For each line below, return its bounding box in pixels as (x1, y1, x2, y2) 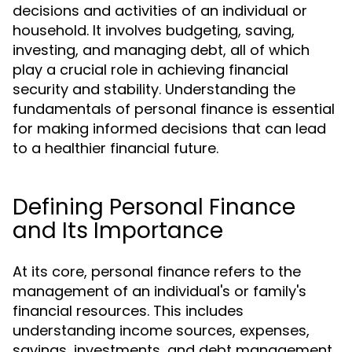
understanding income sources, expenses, (13, 321, 310, 340)
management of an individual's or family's (13, 281, 306, 301)
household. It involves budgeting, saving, (13, 20, 295, 40)
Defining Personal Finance (13, 192, 295, 222)
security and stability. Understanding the (13, 79, 295, 99)
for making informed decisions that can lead (13, 119, 326, 138)
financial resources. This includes (13, 301, 244, 321)
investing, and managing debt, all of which (13, 40, 310, 60)
